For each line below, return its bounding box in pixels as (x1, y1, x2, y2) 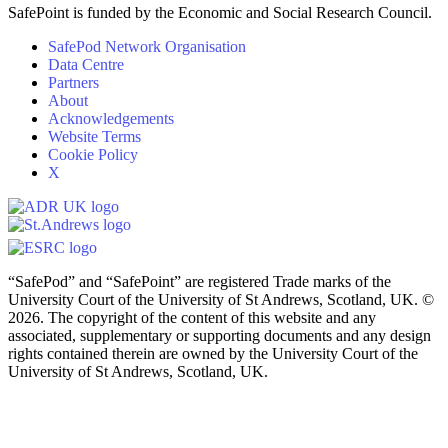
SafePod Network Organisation (48, 37, 246, 55)
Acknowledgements (48, 109, 174, 127)
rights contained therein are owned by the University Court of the (8, 344, 418, 362)
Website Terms (48, 127, 141, 145)
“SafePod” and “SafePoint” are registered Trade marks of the (8, 272, 391, 290)
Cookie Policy (48, 145, 138, 163)
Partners (48, 73, 99, 91)
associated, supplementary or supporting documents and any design (8, 326, 431, 344)
